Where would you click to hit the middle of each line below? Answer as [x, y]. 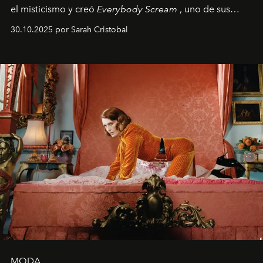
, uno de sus [204, 9]
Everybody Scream [137, 9]
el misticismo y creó [54, 9]
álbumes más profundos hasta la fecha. [94, 23]
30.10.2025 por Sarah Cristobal [69, 30]
